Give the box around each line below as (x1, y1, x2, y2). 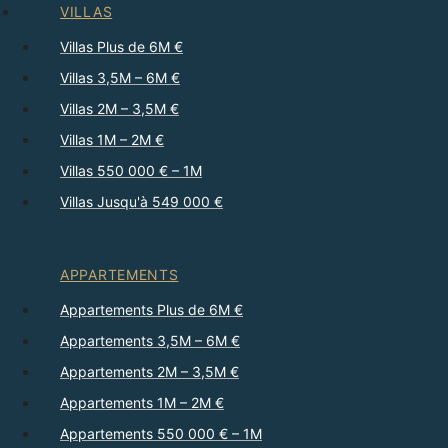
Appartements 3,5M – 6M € (60, 332, 240, 349)
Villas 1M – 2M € (60, 131, 164, 148)
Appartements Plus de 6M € (60, 301, 243, 318)
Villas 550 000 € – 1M (60, 162, 202, 179)
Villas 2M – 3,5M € (60, 100, 179, 117)
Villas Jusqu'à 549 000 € (60, 193, 223, 210)
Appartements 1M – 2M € (60, 394, 224, 411)
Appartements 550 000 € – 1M (60, 425, 262, 442)
